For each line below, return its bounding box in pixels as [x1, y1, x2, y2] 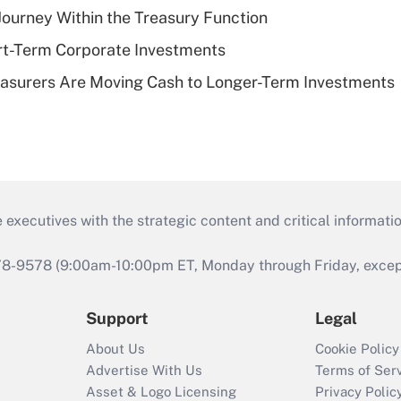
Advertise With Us [86, 363, 202, 379]
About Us [86, 341, 145, 357]
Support [86, 309, 149, 328]
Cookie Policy [315, 341, 399, 357]
